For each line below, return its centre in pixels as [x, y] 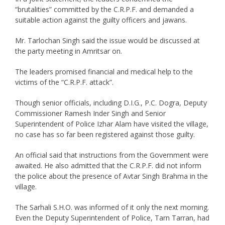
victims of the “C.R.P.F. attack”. [64, 82]
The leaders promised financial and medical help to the [104, 71]
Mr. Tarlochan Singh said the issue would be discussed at [107, 40]
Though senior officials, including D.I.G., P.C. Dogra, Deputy [111, 102]
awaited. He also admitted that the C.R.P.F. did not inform [108, 165]
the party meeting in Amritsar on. [68, 51]
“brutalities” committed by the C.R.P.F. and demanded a [104, 9]
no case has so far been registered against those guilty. [105, 134]
